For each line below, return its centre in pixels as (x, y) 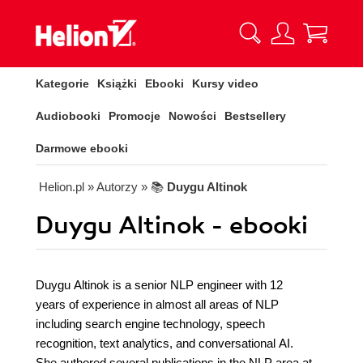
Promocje (135, 116)
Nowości (192, 116)
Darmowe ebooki (82, 148)
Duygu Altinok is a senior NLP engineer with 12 (159, 285)
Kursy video (225, 83)
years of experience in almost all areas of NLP (157, 304)
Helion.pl (62, 187)
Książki (117, 83)
